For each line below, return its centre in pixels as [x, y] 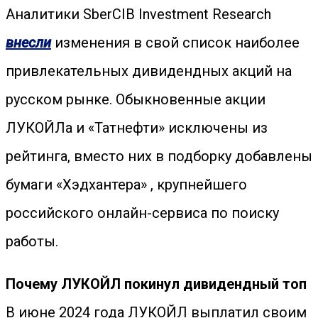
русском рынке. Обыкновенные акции [136, 99]
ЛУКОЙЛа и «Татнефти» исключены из [137, 128]
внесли [28, 43]
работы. [32, 241]
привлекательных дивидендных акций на [149, 71]
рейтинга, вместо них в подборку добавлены [159, 156]
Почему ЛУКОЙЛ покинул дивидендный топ [156, 284]
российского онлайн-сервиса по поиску [142, 213]
